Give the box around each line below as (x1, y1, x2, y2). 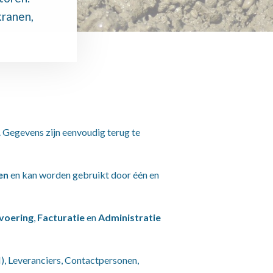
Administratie (98, 211, 161, 223)
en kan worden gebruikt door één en (9, 169, 159, 180)
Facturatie (37, 211, 85, 223)
